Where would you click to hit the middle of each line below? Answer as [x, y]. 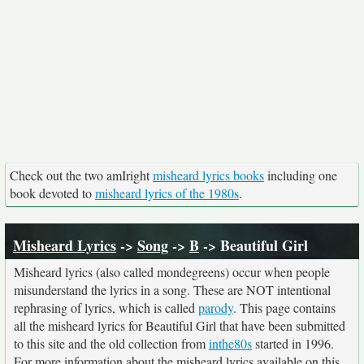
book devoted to [52, 193]
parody [216, 308]
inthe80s [230, 343]
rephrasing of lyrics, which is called [106, 308]
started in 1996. [293, 343]
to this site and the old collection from [111, 343]
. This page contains [284, 308]
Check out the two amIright [81, 175]
